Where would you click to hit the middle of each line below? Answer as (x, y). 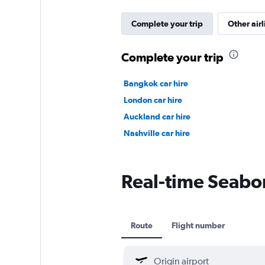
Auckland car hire (157, 116)
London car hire (153, 100)
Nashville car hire (156, 133)
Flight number (198, 225)
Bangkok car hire (156, 83)
